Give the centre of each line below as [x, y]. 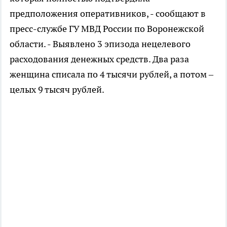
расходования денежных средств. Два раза [99, 59]
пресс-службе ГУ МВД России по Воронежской [107, 29]
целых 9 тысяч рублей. [57, 89]
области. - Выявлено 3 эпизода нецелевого [100, 44]
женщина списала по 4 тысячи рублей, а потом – [111, 74]
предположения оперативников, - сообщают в [108, 13]
